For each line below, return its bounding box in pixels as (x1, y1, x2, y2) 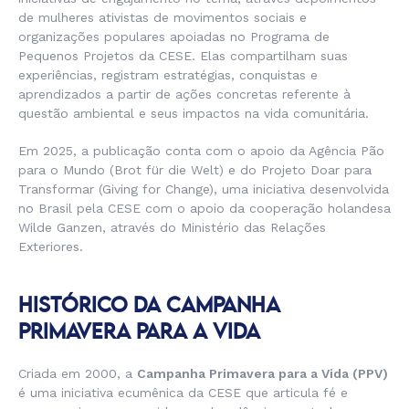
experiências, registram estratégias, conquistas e (18, 68, 318, 83)
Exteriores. (18, 239, 83, 255)
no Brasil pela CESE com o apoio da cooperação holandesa (18, 201, 391, 216)
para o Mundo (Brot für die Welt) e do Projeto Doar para (18, 163, 372, 178)
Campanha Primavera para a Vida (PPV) (137, 366, 388, 382)
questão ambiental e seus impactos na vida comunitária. (18, 106, 369, 121)
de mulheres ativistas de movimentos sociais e (18, 10, 307, 26)
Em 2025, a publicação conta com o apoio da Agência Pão (18, 143, 384, 159)
